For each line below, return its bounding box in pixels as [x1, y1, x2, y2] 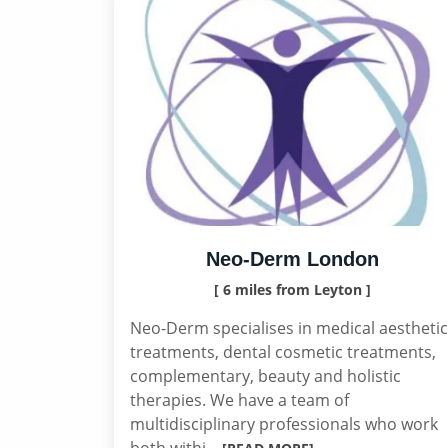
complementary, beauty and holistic [130, 365, 401, 387]
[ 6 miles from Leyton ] [213, 280, 371, 299]
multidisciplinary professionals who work [130, 413, 438, 435]
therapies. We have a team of [130, 389, 349, 411]
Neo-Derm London [205, 248, 379, 270]
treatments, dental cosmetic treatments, [130, 341, 436, 363]
